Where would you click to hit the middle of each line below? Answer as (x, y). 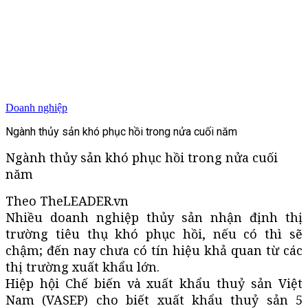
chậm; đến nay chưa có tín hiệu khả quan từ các (154, 250)
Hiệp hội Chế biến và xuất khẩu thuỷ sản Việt (154, 283)
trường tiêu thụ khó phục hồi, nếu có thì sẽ (154, 233)
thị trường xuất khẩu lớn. (82, 266)
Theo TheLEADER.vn (67, 200)
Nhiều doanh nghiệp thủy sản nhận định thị (154, 217)
